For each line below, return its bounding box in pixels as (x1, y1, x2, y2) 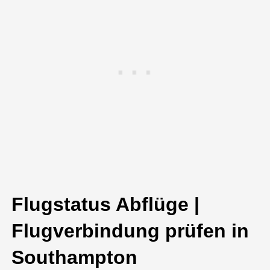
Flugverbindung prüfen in (11, 219, 250, 242)
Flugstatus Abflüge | (11, 193, 200, 215)
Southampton (11, 246, 138, 268)
